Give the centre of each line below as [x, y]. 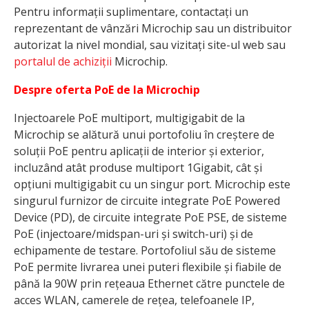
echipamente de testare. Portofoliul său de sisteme [145, 251]
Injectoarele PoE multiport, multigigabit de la [129, 118]
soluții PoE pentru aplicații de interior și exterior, [139, 151]
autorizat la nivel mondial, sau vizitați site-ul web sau [150, 45]
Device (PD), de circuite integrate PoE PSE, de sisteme [150, 218]
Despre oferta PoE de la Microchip [107, 90]
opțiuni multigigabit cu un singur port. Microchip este [152, 185]
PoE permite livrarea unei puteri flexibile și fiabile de [148, 267]
